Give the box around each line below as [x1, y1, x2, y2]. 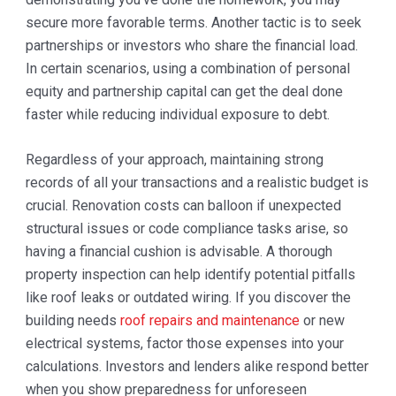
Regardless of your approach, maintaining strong [25, 151, 324, 169]
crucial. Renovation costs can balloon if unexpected [25, 197, 341, 215]
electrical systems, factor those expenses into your [25, 335, 344, 353]
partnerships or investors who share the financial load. [25, 36, 358, 54]
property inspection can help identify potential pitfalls [25, 266, 355, 284]
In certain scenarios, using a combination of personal [25, 59, 350, 77]
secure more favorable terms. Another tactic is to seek [25, 13, 362, 31]
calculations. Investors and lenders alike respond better [25, 358, 369, 376]
